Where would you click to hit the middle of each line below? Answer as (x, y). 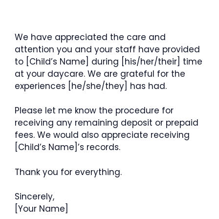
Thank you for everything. (68, 172)
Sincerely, (34, 197)
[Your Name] (42, 209)
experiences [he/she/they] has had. (91, 86)
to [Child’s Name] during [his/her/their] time (109, 61)
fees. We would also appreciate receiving (102, 135)
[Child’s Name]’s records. (67, 147)
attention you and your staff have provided (107, 49)
